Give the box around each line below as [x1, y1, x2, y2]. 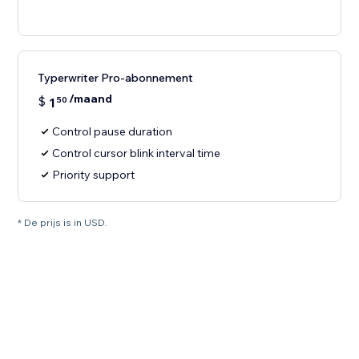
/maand [69, 91, 113, 107]
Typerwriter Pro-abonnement [38, 71, 194, 86]
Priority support [52, 167, 135, 183]
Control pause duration [52, 124, 173, 139]
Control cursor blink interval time [52, 146, 221, 161]
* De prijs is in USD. [18, 216, 108, 229]
